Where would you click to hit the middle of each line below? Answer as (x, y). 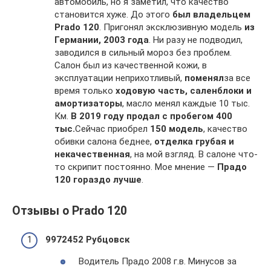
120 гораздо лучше (98, 180)
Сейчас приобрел (113, 129)
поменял (204, 78)
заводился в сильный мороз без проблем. (143, 53)
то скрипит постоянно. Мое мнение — (136, 167)
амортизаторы (88, 104)
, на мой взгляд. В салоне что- (194, 155)
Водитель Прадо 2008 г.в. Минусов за (158, 261)
